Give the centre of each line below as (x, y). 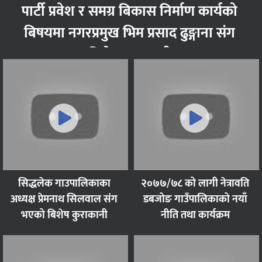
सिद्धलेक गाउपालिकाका (64, 184)
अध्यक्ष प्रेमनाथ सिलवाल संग (64, 200)
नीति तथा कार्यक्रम (195, 216)
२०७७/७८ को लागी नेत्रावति (195, 184)
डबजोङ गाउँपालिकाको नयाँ (195, 200)
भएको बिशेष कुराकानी (64, 216)
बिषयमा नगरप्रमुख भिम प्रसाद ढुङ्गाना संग (130, 33)
